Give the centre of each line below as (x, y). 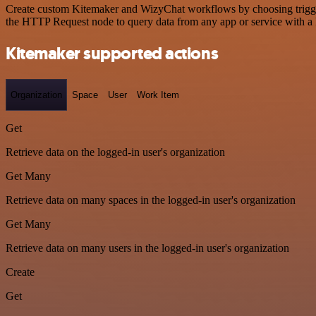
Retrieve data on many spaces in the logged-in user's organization (151, 200)
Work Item (158, 95)
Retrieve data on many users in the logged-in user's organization (147, 248)
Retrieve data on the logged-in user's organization (115, 152)
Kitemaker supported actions (112, 53)
